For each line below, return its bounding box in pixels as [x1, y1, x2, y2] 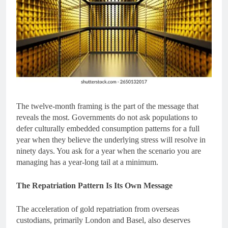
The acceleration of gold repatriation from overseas [16, 205, 179, 214]
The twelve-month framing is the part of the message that [16, 102, 198, 111]
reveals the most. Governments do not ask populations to [16, 113, 197, 122]
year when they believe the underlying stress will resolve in [16, 135, 206, 145]
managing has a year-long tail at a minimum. [16, 158, 158, 167]
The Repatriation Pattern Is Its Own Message [16, 181, 173, 190]
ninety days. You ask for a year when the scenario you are [16, 147, 201, 156]
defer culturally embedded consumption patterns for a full [16, 124, 199, 133]
